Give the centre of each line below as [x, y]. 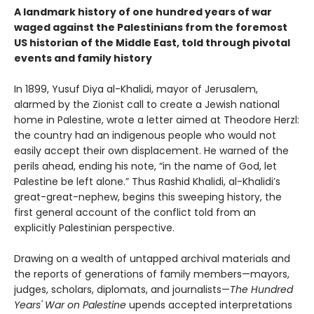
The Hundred [261, 290]
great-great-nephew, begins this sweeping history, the [148, 197]
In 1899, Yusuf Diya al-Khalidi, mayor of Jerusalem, [136, 89]
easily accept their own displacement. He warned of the [151, 151]
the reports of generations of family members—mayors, [152, 274]
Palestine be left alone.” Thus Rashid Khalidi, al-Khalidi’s [147, 182]
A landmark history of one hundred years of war [143, 12]
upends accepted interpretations [209, 305]
